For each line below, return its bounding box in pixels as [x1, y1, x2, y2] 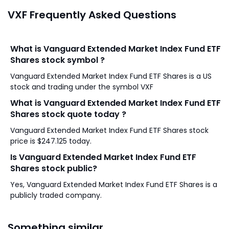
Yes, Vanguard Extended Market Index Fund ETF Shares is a [10, 179, 217, 190]
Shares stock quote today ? [10, 108, 126, 120]
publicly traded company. [10, 190, 102, 200]
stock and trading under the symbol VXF [32, 82, 153, 92]
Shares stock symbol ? [10, 54, 105, 66]
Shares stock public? [10, 163, 97, 174]
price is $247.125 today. [10, 136, 91, 146]
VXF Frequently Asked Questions [8, 8, 176, 22]
